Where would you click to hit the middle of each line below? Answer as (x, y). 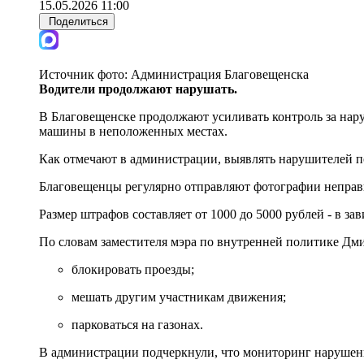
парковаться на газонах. (137, 324)
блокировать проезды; (133, 269)
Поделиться (78, 21)
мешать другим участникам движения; (179, 297)
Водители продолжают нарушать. (138, 89)
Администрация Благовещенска (220, 74)
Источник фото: (85, 74)
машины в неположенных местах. (133, 131)
